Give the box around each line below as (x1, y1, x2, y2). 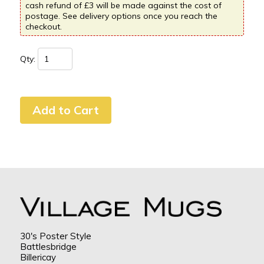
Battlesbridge (19, 241, 77, 253)
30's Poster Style (19, 230, 91, 242)
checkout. (25, 21, 62, 32)
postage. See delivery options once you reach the (25, 10, 217, 21)
